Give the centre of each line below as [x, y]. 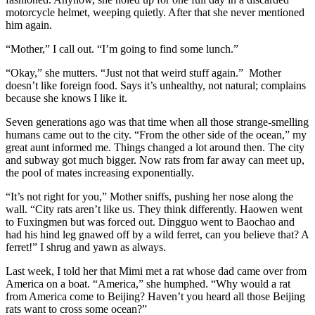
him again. [29, 25]
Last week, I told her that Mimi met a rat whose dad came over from [156, 271]
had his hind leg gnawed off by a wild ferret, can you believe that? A [157, 234]
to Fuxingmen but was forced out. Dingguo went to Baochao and [150, 221]
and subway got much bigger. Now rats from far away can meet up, [155, 160]
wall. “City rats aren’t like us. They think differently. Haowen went [154, 209]
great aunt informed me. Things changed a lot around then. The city [155, 147]
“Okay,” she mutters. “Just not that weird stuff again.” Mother [143, 72]
